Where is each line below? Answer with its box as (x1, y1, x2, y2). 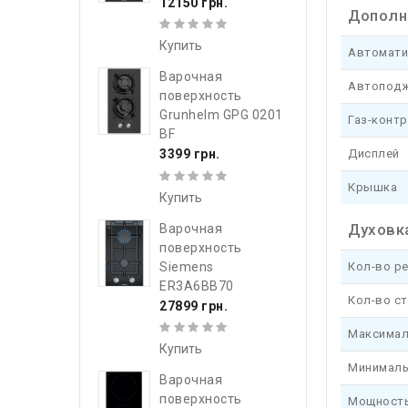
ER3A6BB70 (159, 278, 234, 293)
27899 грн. (159, 298, 228, 313)
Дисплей (348, 147, 400, 160)
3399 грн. (159, 147, 220, 162)
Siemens (159, 259, 214, 274)
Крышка (348, 180, 397, 194)
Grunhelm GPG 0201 (159, 107, 283, 123)
